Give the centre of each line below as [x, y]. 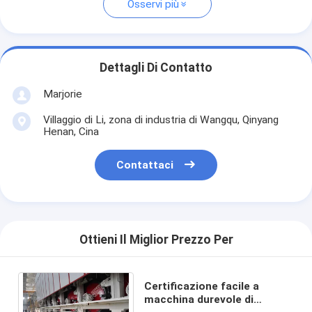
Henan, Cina [71, 131]
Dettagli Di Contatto [156, 68]
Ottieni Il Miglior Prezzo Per [156, 240]
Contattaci [145, 165]
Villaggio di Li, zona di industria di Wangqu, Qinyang [161, 119]
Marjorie [62, 94]
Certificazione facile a [201, 286]
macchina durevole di [198, 299]
